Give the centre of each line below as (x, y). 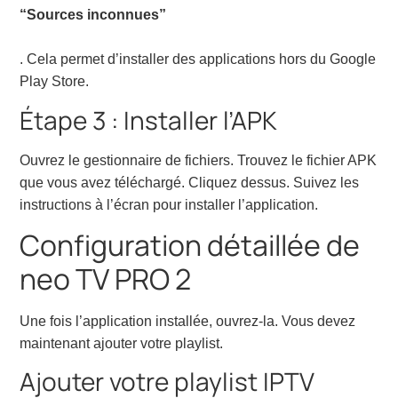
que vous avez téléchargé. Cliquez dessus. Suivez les (190, 182)
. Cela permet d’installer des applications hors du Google (198, 60)
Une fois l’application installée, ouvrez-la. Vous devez (188, 321)
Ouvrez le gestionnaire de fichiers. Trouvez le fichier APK (199, 160)
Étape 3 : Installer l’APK (149, 119)
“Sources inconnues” (93, 15)
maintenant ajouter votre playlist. (122, 343)
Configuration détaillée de (190, 245)
